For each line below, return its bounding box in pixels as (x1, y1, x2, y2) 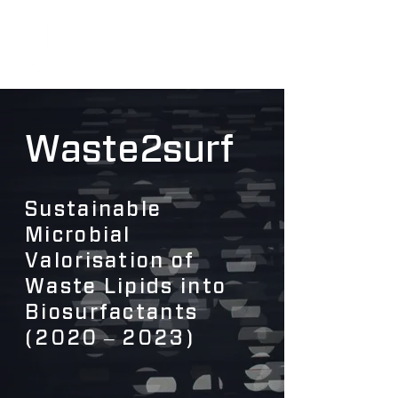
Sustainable (25, 196, 163, 221)
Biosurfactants (25, 299, 199, 324)
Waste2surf (25, 126, 234, 171)
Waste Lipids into (25, 274, 227, 298)
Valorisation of (25, 248, 195, 273)
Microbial (25, 222, 131, 247)
